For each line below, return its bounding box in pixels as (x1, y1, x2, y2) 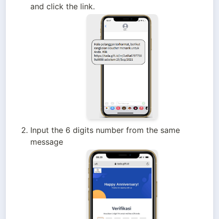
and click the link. (30, 1, 95, 12)
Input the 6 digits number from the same (30, 125, 180, 135)
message (30, 136, 63, 147)
